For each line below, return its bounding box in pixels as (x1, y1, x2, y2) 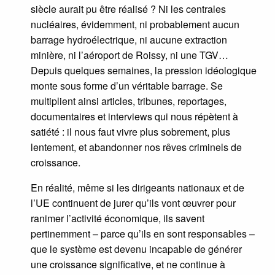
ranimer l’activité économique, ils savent (31, 211, 204, 226)
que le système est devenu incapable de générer (31, 242, 242, 257)
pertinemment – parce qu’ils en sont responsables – (31, 227, 255, 241)
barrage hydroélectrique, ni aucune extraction (31, 33, 227, 47)
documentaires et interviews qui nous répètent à (31, 109, 238, 124)
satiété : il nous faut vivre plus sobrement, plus (31, 125, 230, 139)
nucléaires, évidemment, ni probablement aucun (31, 17, 239, 32)
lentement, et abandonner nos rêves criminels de (31, 140, 242, 155)
